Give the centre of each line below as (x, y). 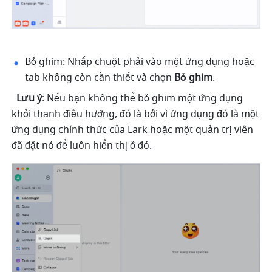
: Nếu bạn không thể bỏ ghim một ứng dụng (143, 98)
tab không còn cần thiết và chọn (100, 77)
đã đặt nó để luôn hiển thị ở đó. (82, 145)
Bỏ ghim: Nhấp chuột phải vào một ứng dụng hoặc (140, 62)
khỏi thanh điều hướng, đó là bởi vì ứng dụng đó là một (136, 114)
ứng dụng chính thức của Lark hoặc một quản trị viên (133, 130)
